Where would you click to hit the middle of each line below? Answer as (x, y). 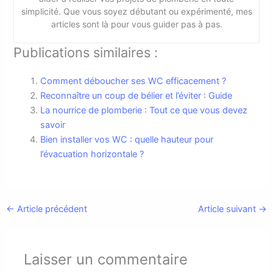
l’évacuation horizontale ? (92, 154)
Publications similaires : (86, 53)
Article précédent (51, 209)
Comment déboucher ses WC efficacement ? (133, 81)
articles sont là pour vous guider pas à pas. (136, 24)
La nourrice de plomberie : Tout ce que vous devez (144, 111)
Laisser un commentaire (106, 260)
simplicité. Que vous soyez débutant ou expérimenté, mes (136, 12)
